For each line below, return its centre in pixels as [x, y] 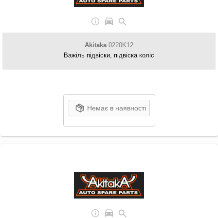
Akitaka [96, 45]
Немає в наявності [116, 108]
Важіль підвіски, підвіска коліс [109, 55]
